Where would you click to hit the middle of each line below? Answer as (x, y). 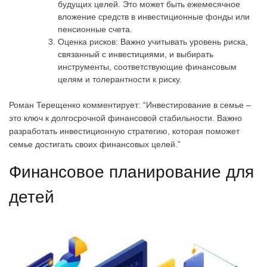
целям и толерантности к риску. (120, 79)
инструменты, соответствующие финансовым (147, 66)
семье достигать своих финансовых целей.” (95, 144)
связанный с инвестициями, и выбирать (136, 54)
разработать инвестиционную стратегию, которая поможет (124, 131)
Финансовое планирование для (131, 172)
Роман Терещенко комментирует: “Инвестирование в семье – (130, 105)
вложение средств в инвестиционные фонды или (154, 16)
